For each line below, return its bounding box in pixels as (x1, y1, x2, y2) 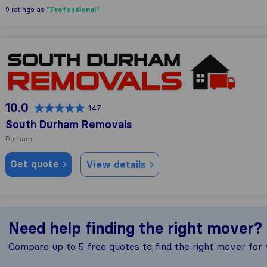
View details (86, 159, 149, 170)
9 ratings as (5, 5, 46, 14)
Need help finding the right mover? (8, 219, 262, 238)
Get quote (10, 158, 62, 170)
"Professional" (46, 5, 100, 14)
